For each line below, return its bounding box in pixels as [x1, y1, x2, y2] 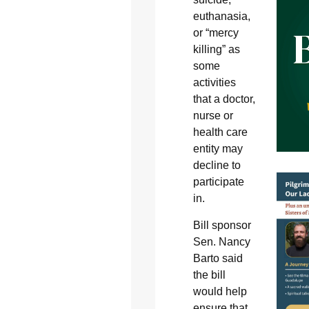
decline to [192, 159, 241, 172]
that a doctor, [192, 93, 255, 106]
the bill [192, 268, 226, 281]
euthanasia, [192, 10, 250, 23]
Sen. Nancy [192, 235, 250, 248]
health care [192, 126, 248, 139]
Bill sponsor [192, 219, 251, 231]
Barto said [192, 252, 243, 264]
